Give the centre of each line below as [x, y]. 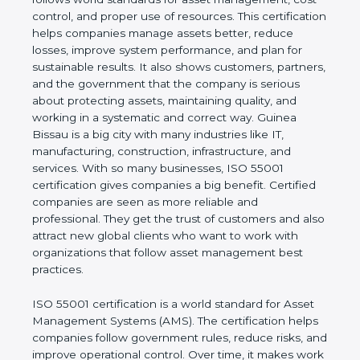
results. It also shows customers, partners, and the [169, 118]
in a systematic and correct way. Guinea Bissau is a [171, 168]
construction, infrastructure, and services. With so [166, 202]
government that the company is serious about [161, 135]
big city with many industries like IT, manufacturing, [170, 185]
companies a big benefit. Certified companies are [167, 236]
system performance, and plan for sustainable [156, 101]
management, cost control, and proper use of [156, 50]
